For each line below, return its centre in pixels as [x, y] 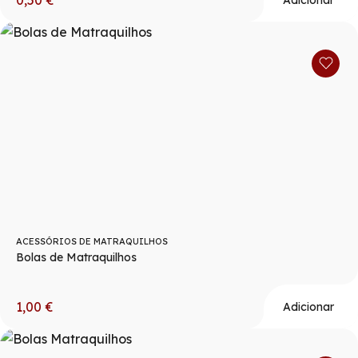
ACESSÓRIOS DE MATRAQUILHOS [92, 242]
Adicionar [308, 306]
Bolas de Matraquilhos [76, 258]
